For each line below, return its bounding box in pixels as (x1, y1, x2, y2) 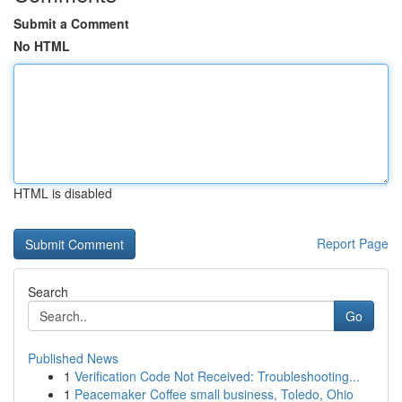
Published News (28, 349, 118, 367)
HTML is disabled (13, 184, 112, 202)
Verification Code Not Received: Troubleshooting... (74, 367, 360, 385)
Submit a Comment (13, 14, 129, 32)
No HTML (13, 37, 70, 55)
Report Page (317, 234, 389, 252)
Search (28, 283, 68, 301)
